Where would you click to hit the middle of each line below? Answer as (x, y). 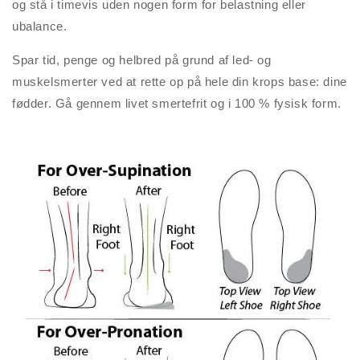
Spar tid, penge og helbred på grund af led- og (142, 60)
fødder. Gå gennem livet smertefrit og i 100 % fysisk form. (177, 104)
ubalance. (40, 27)
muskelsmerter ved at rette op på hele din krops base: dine (180, 82)
